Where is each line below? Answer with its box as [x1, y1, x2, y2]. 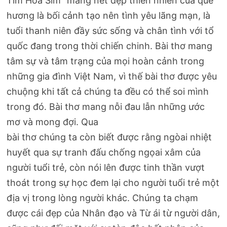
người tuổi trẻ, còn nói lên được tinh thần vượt [7, 162, 205, 173]
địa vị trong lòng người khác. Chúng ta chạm [7, 192, 199, 203]
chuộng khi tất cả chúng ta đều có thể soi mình [7, 86, 209, 97]
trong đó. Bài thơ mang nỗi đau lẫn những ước [7, 101, 205, 112]
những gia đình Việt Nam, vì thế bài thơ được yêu [7, 70, 217, 82]
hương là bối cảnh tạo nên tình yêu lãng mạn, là [7, 10, 211, 21]
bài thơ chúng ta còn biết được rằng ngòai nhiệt [7, 131, 212, 142]
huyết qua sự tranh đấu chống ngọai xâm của [7, 146, 201, 158]
